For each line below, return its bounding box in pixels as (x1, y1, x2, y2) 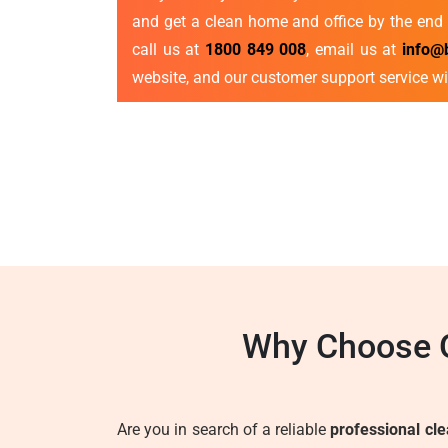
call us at (132, 40, 206, 59)
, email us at (306, 40, 403, 59)
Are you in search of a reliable (117, 420, 331, 439)
